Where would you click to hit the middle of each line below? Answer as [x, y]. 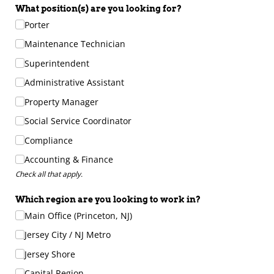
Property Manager [62, 102]
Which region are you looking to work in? [108, 200]
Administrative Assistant [75, 83]
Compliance [49, 140]
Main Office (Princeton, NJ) [79, 215]
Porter [37, 24]
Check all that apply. [49, 174]
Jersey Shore [50, 254]
